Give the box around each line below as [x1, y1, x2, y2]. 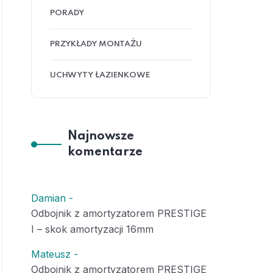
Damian [31, 192, 66, 204]
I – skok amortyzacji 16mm [31, 223, 154, 235]
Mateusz [31, 248, 71, 260]
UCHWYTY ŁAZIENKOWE [50, 71, 150, 79]
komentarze [68, 146, 143, 158]
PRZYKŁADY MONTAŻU [50, 40, 142, 48]
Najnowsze [68, 130, 134, 143]
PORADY [50, 9, 84, 17]
